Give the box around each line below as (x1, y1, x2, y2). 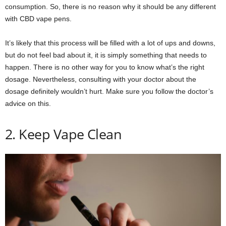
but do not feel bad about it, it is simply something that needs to (5, 51, 207, 60)
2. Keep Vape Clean (5, 125, 122, 144)
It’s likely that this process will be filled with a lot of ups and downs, (5, 39, 215, 47)
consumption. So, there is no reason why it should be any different (5, 3, 216, 11)
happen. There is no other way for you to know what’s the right (5, 63, 204, 72)
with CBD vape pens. (5, 15, 72, 23)
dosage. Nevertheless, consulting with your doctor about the (5, 75, 196, 84)
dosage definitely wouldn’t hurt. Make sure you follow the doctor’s (5, 87, 213, 96)
